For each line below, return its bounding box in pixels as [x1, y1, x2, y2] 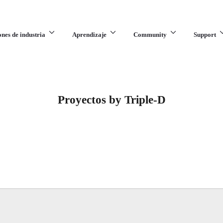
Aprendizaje [72, 31, 107, 38]
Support [193, 31, 216, 38]
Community [133, 31, 167, 38]
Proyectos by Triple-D [57, 93, 166, 107]
